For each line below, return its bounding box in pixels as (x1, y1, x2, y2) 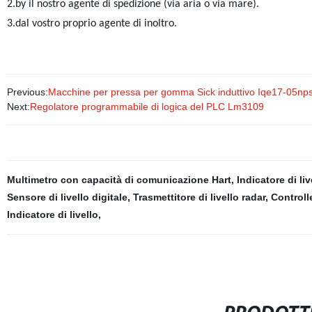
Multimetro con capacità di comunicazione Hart (6, 174, 231, 185)
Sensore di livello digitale (6, 192, 127, 203)
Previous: (6, 86, 48, 97)
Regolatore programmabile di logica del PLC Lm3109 (29, 101, 264, 112)
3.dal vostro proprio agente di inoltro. (6, 18, 177, 29)
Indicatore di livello (6, 209, 98, 220)
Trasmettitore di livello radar (132, 192, 265, 203)
